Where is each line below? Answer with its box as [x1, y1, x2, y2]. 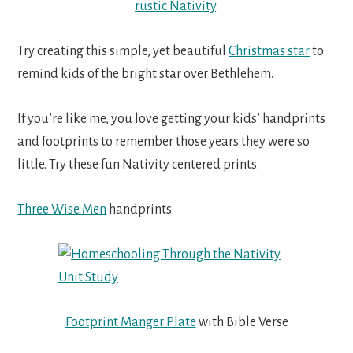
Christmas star [229, 43, 310, 58]
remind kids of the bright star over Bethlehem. [17, 66, 274, 81]
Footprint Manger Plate [65, 314, 196, 329]
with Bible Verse [195, 314, 288, 329]
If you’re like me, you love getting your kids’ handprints [17, 111, 326, 126]
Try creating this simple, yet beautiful [17, 43, 229, 58]
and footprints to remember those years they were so [17, 134, 310, 149]
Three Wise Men [17, 202, 107, 217]
